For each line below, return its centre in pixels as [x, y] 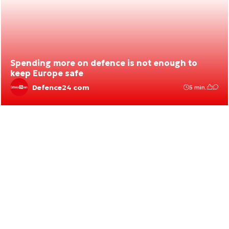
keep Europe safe [47, 73]
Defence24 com [61, 87]
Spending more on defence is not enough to [104, 63]
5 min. [198, 87]
